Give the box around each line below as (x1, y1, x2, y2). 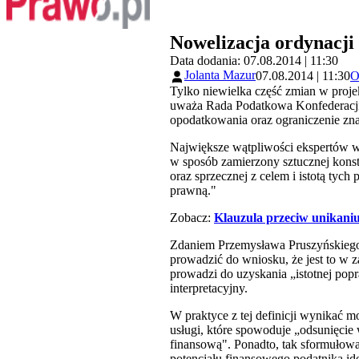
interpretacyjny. (170, 280, 248, 295)
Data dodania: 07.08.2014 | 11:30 (170, 54, 338, 68)
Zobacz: (170, 210, 214, 224)
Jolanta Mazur (184, 68, 256, 83)
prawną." (170, 183, 216, 197)
